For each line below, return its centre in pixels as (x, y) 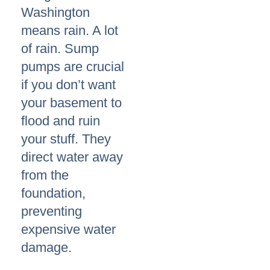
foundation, (53, 193)
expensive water (68, 230)
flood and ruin (61, 121)
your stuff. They (66, 139)
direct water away (72, 157)
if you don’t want (68, 85)
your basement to (71, 103)
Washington (55, 13)
